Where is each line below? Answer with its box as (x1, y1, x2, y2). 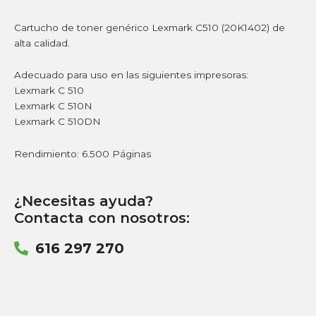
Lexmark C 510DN (14, 116, 101, 128)
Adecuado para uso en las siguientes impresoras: (14, 69, 248, 81)
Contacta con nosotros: (14, 209, 190, 227)
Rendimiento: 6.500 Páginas (14, 148, 151, 160)
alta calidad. (14, 37, 70, 49)
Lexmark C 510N (14, 100, 92, 112)
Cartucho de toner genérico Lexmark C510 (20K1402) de (14, 21, 285, 33)
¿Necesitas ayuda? (14, 193, 153, 210)
